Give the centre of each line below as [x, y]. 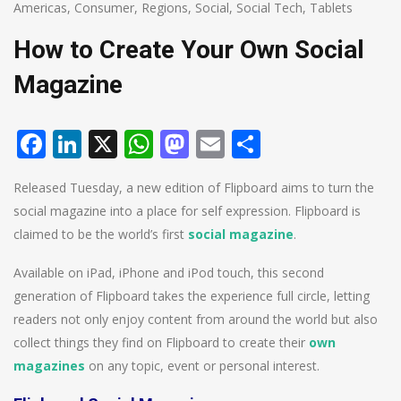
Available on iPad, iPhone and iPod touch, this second [169, 272]
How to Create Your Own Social [189, 49]
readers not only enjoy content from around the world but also [196, 319]
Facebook [109, 143]
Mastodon [256, 143]
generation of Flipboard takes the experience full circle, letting [192, 295]
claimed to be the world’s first [101, 234]
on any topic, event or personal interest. [202, 365]
